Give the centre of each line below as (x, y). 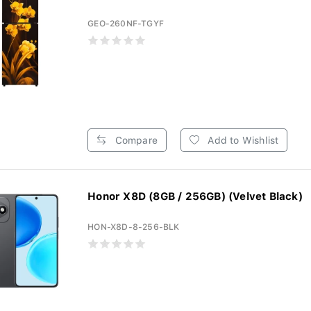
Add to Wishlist (242, 140)
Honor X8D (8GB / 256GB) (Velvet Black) (195, 196)
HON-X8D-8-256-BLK (134, 227)
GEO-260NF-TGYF (126, 24)
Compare (135, 140)
